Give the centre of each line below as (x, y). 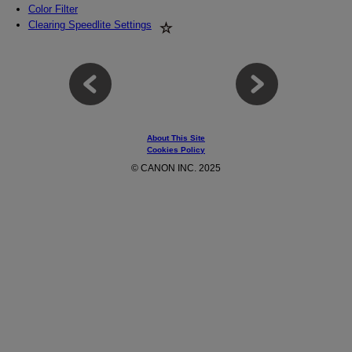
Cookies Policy (176, 149)
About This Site (176, 137)
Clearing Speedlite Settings (90, 25)
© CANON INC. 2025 (176, 169)
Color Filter (53, 9)
